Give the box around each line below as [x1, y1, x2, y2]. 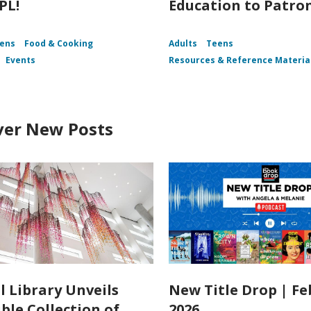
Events [6, 54, 35, 67]
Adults [169, 37, 198, 50]
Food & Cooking [24, 37, 93, 50]
